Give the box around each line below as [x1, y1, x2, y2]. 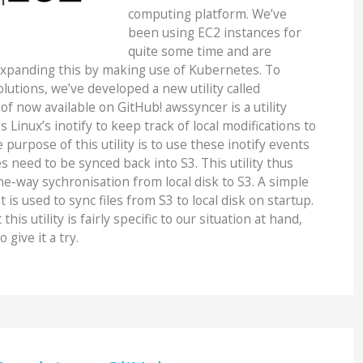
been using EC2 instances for [127, 23, 301, 42]
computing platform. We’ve [127, 5, 287, 23]
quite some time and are [127, 42, 271, 61]
